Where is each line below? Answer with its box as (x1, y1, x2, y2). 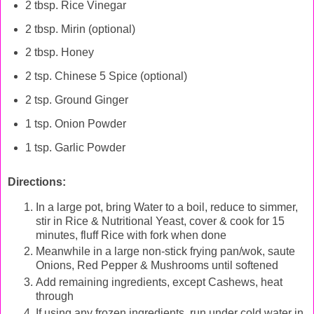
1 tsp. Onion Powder (25, 117, 126, 130)
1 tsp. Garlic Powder (25, 141, 125, 153)
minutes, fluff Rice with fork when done (36, 228, 226, 241)
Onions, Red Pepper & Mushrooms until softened (36, 259, 278, 272)
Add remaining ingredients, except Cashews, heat (36, 276, 282, 289)
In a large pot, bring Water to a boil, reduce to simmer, (36, 200, 298, 213)
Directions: (8, 175, 66, 188)
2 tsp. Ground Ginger (25, 94, 128, 107)
